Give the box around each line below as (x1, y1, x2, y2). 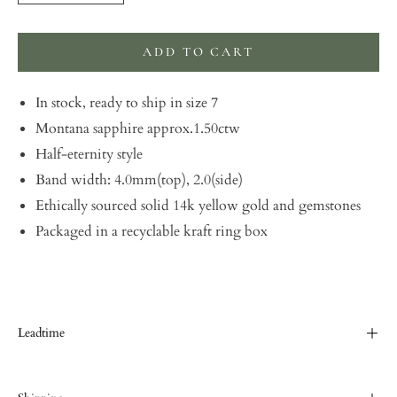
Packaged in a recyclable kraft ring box (35, 221, 268, 241)
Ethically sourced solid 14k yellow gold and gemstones (35, 195, 361, 215)
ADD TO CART (143, 43, 254, 59)
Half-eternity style (35, 144, 143, 164)
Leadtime (18, 323, 65, 341)
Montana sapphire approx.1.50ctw (35, 118, 244, 138)
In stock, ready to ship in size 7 (35, 92, 222, 113)
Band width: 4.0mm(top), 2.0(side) (35, 169, 246, 190)
